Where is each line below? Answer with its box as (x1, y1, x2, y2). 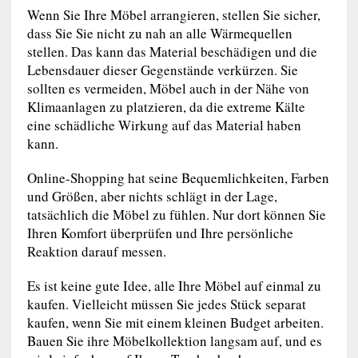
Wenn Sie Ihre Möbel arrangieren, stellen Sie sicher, (26, 5, 320, 24)
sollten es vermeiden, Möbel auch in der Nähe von (26, 78, 309, 97)
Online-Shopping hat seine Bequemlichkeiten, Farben (26, 168, 329, 187)
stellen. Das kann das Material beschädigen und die (26, 42, 317, 61)
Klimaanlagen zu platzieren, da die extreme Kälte (26, 97, 305, 116)
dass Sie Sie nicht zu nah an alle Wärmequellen (26, 23, 292, 42)
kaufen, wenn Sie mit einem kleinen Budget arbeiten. (26, 312, 324, 332)
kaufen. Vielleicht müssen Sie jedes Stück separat (26, 294, 306, 313)
